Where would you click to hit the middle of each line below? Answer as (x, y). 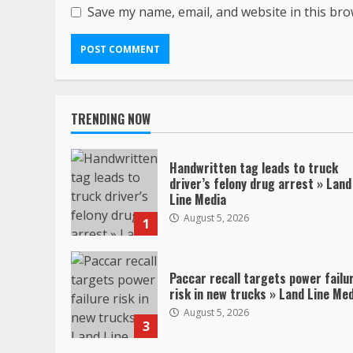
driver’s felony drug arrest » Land (260, 183)
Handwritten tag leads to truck (254, 167)
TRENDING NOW (111, 119)
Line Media (198, 199)
